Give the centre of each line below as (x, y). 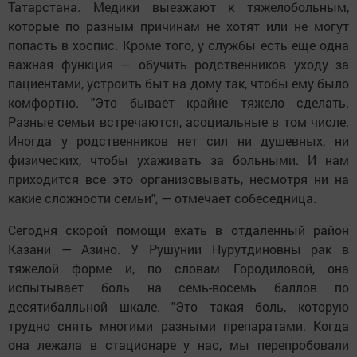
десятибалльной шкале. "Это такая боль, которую (178, 307)
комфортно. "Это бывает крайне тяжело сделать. (178, 103)
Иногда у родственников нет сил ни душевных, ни (178, 141)
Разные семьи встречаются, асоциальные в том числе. (178, 122)
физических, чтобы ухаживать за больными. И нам (178, 160)
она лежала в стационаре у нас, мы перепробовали (178, 345)
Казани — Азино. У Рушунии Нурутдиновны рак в (178, 249)
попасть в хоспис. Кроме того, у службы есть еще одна (178, 45)
